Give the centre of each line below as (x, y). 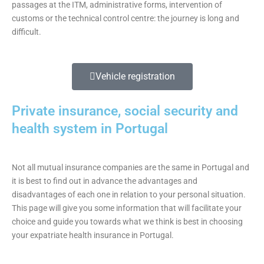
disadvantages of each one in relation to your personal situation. (129, 194)
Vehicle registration (135, 76)
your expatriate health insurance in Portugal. (93, 235)
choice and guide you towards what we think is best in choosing (127, 221)
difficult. (27, 32)
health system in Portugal (90, 128)
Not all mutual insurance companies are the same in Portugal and (131, 167)
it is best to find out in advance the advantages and (105, 181)
